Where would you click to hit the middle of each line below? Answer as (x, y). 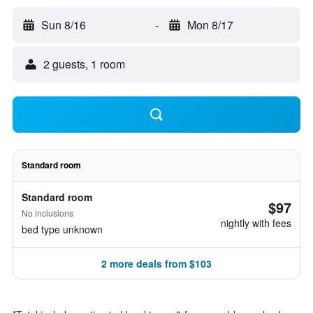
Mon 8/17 (210, 25)
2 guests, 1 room (84, 64)
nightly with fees (256, 223)
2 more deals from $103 (156, 263)
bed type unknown (62, 229)
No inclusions (48, 213)
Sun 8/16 (64, 25)
